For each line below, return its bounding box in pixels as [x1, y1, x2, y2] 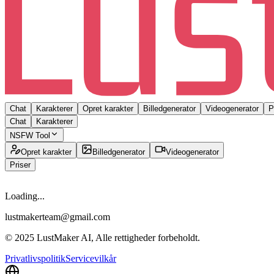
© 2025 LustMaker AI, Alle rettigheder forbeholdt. [5, 232, 200, 243]
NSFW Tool [10, 130, 50, 140]
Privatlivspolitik [5, 253, 65, 264]
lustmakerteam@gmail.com [5, 211, 110, 222]
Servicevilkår [65, 253, 116, 264]
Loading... [5, 190, 45, 201]
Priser [10, 160, 31, 169]
